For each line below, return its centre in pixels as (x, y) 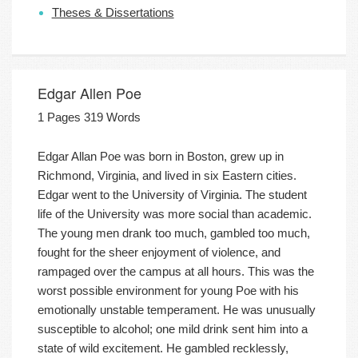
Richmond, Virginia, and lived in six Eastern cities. (167, 176)
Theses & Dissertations (113, 12)
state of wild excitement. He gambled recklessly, (163, 348)
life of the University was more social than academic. (175, 214)
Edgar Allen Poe (89, 92)
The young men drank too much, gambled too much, (174, 233)
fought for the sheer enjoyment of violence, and (159, 253)
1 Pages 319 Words (89, 117)
